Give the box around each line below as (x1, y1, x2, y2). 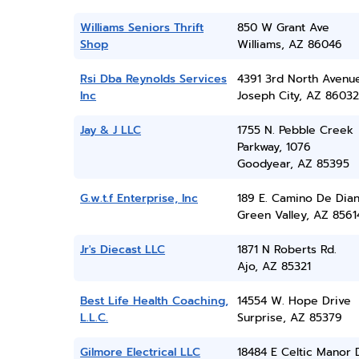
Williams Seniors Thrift (80, 19, 204, 36)
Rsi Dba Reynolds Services (80, 71, 227, 87)
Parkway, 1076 (236, 139, 311, 155)
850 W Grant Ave (236, 19, 329, 36)
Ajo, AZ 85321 (236, 258, 311, 275)
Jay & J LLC (80, 122, 141, 139)
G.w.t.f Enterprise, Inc (80, 190, 198, 207)
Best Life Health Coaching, (80, 292, 228, 309)
